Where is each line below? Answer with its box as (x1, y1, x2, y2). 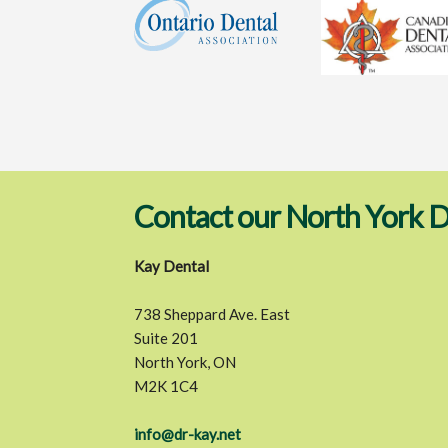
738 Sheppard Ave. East (134, 304, 291, 323)
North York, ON (134, 352, 237, 371)
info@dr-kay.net (134, 424, 242, 443)
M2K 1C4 (134, 376, 199, 395)
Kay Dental (134, 256, 210, 275)
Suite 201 (134, 328, 199, 347)
